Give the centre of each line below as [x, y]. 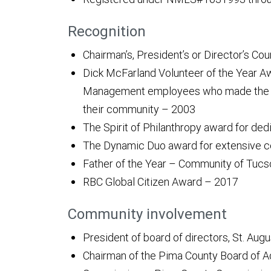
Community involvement [147, 214]
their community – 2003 [139, 109]
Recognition [107, 31]
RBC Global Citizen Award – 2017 [161, 182]
